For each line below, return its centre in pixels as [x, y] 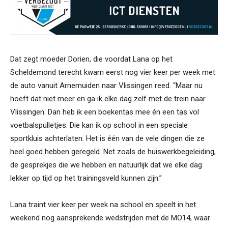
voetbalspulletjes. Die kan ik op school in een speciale [99, 125]
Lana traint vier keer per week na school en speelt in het [103, 204]
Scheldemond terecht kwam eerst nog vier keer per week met [113, 72]
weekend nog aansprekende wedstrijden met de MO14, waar [110, 218]
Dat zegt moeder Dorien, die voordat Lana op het [91, 59]
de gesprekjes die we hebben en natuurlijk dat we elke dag [106, 165]
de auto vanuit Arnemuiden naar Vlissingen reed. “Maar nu [106, 85]
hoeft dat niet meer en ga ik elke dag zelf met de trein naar [108, 98]
